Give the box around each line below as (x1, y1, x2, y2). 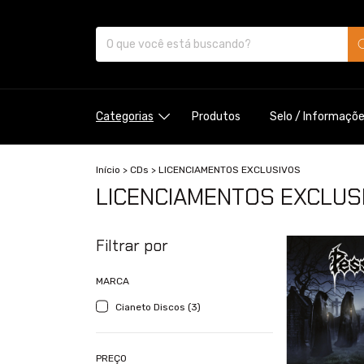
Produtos (191, 109, 240, 123)
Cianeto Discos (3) (115, 301, 201, 313)
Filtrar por (96, 235, 168, 256)
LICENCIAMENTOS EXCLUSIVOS (158, 163, 301, 175)
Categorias (96, 109, 154, 123)
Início (96, 163, 120, 175)
